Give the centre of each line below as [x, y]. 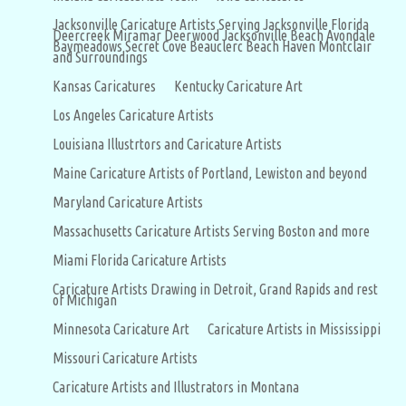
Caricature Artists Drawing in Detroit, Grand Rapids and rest [215, 290]
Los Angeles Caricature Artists [133, 116]
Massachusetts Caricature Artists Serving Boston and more [211, 232]
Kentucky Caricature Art [238, 87]
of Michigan [85, 300]
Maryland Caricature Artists [128, 203]
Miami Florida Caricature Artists [140, 261]
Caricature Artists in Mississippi [294, 329]
